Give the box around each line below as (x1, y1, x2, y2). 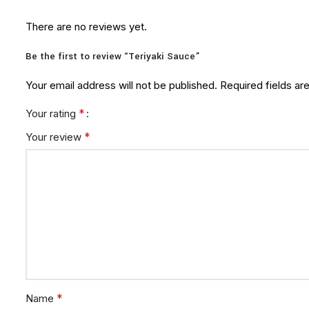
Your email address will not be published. (26, 79, 217, 92)
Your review (26, 130, 84, 143)
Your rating (26, 107, 79, 120)
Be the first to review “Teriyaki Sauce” (26, 50, 200, 63)
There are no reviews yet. (26, 20, 147, 33)
